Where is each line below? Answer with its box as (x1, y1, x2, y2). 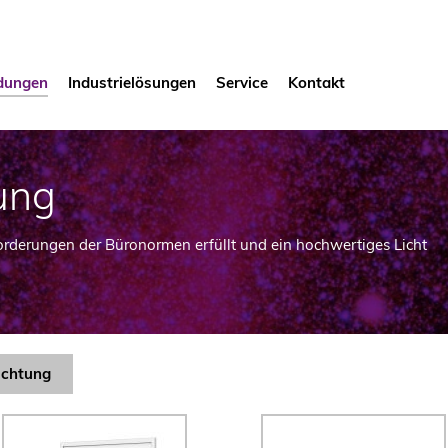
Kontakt (288, 73, 345, 92)
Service (216, 73, 268, 92)
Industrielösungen (68, 73, 196, 92)
